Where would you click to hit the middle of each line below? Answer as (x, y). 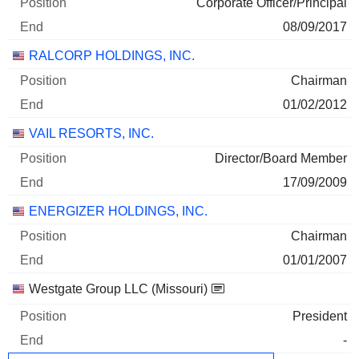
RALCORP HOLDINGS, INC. (112, 56)
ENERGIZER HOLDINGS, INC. (118, 212)
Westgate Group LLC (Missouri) (118, 289)
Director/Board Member (281, 159)
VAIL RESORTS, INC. (91, 134)
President (320, 317)
